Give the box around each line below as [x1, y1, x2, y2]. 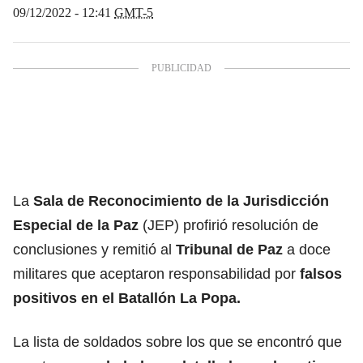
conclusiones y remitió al [13, 241, 176, 258]
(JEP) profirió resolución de [139, 216, 318, 233]
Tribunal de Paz [176, 241, 287, 258]
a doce [287, 241, 331, 258]
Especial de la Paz [13, 216, 139, 233]
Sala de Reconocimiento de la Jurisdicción [33, 192, 329, 209]
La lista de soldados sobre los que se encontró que [13, 333, 342, 350]
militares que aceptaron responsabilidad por [13, 265, 300, 282]
